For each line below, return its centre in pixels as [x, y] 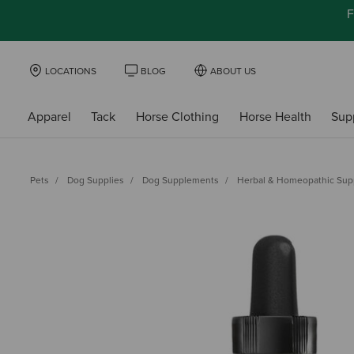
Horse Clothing [177, 117]
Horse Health [275, 117]
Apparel [49, 117]
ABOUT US [233, 71]
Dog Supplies [96, 180]
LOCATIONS [71, 71]
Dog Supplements [181, 180]
